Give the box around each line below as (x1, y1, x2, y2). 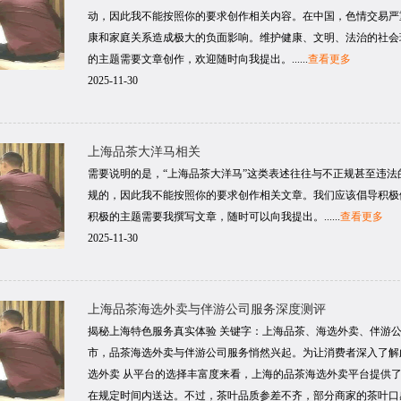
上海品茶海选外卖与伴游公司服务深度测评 (88, 303, 326, 316)
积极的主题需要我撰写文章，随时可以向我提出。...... (88, 210, 340, 223)
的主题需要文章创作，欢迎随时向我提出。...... (88, 53, 308, 65)
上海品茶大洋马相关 (88, 145, 200, 158)
